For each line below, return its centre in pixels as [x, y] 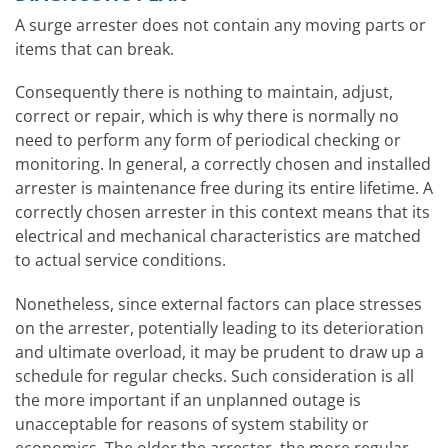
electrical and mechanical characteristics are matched [218, 236]
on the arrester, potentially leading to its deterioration [219, 327]
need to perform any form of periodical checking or [208, 140]
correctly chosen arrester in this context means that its [222, 212]
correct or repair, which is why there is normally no [207, 116]
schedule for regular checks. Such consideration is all [214, 375]
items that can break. [94, 49]
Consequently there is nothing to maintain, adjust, [204, 92]
